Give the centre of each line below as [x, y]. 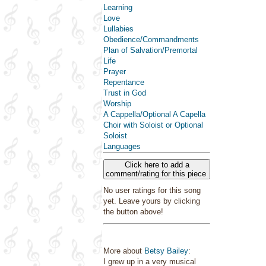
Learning [118, 7]
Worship [117, 104]
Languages [122, 146]
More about [124, 251]
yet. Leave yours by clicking [152, 201]
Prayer [115, 72]
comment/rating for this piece [157, 174]
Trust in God [125, 93]
